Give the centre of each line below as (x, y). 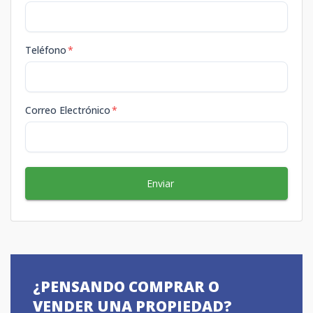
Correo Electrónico (68, 110)
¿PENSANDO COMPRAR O (126, 286)
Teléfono (46, 50)
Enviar (160, 183)
